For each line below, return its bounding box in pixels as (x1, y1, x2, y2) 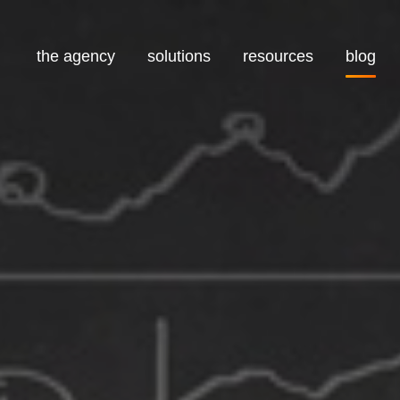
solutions (146, 47, 211, 65)
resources (242, 47, 313, 65)
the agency (36, 47, 115, 65)
